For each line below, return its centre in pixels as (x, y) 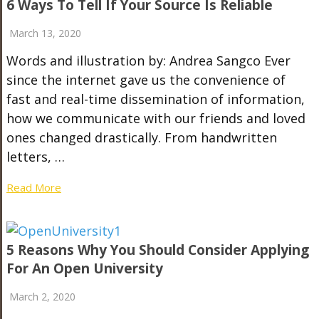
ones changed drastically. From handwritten (141, 137)
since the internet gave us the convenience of (146, 80)
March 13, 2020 (45, 33)
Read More (33, 187)
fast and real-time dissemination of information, (155, 99)
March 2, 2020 (42, 297)
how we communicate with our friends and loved (156, 118)
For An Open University (84, 268)
